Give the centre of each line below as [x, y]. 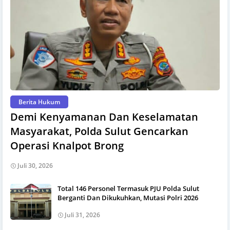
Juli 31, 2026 [82, 215]
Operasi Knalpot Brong [67, 145]
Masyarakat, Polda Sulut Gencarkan [99, 131]
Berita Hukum [39, 102]
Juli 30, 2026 [35, 165]
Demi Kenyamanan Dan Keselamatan [104, 117]
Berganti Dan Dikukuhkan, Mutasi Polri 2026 [128, 197]
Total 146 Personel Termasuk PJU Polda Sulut [128, 188]
